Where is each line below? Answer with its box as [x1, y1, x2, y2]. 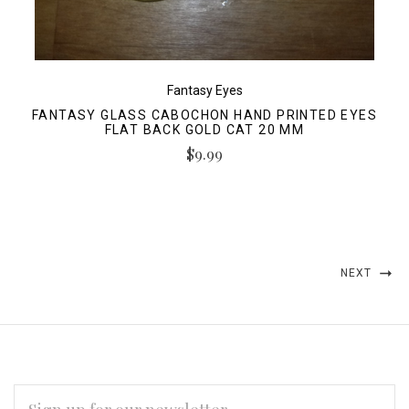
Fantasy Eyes [166, 83, 243, 99]
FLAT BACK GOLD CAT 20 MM [104, 122, 305, 138]
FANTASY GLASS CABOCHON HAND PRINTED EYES [32, 108, 377, 123]
